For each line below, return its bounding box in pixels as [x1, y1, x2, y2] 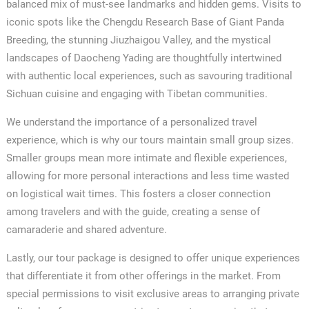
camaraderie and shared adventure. [6, 223, 167, 236]
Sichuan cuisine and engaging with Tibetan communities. [6, 87, 268, 100]
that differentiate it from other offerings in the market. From [6, 269, 281, 282]
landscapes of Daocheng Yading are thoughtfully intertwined [6, 51, 281, 64]
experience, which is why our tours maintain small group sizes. [6, 133, 294, 146]
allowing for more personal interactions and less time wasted [6, 169, 289, 182]
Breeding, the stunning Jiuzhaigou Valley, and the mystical [6, 33, 271, 46]
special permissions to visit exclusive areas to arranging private [6, 287, 299, 300]
